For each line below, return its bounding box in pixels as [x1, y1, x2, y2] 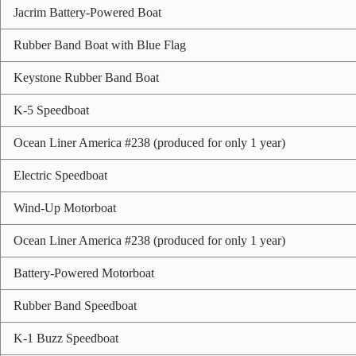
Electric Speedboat [14, 168, 107, 182]
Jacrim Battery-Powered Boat [14, 5, 161, 19]
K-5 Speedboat [14, 103, 89, 117]
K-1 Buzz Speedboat [14, 331, 118, 345]
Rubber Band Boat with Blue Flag [14, 37, 186, 52]
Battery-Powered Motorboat [14, 265, 154, 280]
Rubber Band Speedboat [14, 298, 137, 312]
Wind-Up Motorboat [14, 200, 116, 215]
